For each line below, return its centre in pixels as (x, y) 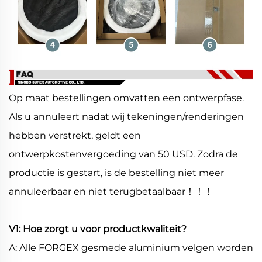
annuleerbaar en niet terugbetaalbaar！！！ (111, 192)
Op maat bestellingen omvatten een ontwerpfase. (126, 98)
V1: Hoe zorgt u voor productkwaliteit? (98, 229)
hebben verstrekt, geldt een (75, 136)
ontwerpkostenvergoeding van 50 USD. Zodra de (123, 154)
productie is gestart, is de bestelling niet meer (116, 173)
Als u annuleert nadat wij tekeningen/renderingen (126, 117)
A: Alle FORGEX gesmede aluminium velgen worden (131, 248)
